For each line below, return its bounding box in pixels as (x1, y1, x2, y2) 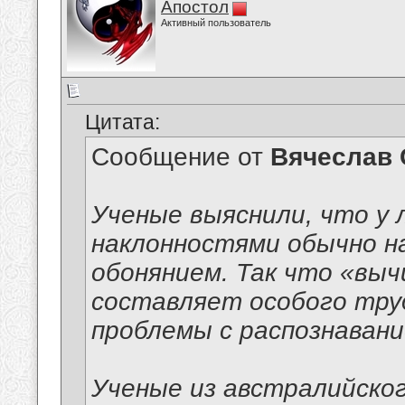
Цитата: (85, 110, 160, 135)
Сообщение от (91, 143, 270, 172)
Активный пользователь (161, 17, 271, 28)
